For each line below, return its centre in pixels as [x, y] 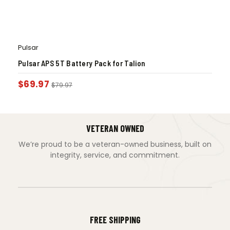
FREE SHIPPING [115, 219]
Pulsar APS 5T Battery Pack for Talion [82, 63]
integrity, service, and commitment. [115, 155]
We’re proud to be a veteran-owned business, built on [115, 144]
